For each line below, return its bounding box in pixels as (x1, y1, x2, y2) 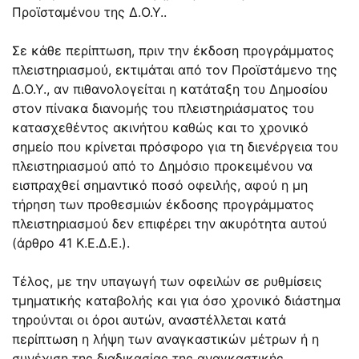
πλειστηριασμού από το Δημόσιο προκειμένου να (12, 157, 313, 174)
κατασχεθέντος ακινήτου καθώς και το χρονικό (12, 119, 309, 135)
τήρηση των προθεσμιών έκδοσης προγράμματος (12, 196, 314, 212)
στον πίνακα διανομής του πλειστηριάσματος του (12, 99, 314, 116)
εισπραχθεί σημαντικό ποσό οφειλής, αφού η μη (12, 176, 308, 193)
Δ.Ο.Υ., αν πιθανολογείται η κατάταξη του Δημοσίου (12, 80, 328, 97)
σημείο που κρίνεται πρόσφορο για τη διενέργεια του (12, 138, 338, 155)
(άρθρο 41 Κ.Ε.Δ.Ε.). (12, 234, 130, 251)
